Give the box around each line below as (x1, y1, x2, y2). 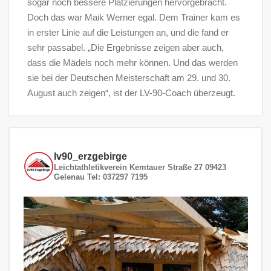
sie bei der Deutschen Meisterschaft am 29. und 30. (27, 72, 230, 83)
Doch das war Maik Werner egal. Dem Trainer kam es (27, 11, 240, 22)
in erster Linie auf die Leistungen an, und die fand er (27, 27, 229, 38)
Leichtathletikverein (53, 162, 127, 172)
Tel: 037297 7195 (84, 172, 148, 181)
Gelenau (53, 172, 85, 181)
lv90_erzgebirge (53, 151, 127, 162)
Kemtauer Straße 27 (126, 162, 205, 172)
